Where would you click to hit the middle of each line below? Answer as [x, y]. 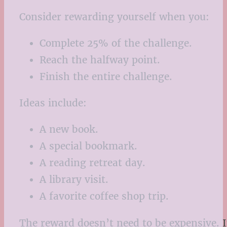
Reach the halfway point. [100, 60]
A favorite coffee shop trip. [104, 196]
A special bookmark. [88, 146]
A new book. [69, 129]
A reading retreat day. [92, 163]
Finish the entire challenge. [106, 77]
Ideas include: [53, 103]
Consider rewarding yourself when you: [114, 16]
